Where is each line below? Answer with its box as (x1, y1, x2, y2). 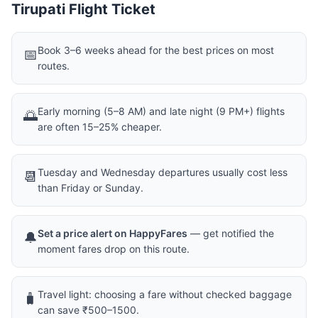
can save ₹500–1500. (38, 304, 139, 316)
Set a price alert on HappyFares (38, 227, 187, 239)
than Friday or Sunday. (38, 182, 143, 194)
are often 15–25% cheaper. (38, 121, 162, 133)
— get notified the (187, 227, 274, 239)
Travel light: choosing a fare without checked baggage (38, 288, 292, 300)
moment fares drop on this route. (38, 243, 190, 255)
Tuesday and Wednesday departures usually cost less (38, 166, 287, 178)
